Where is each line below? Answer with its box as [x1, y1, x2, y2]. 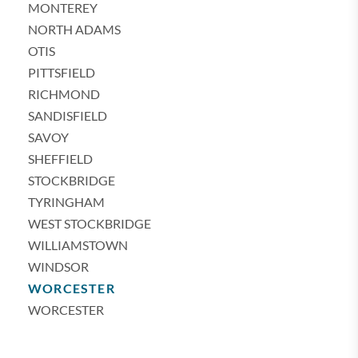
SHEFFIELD [28, 151, 93, 166]
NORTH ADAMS [28, 22, 121, 37]
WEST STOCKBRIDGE [28, 216, 151, 231]
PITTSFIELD [28, 65, 95, 80]
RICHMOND [28, 86, 100, 101]
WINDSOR [28, 259, 89, 274]
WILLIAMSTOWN [28, 237, 128, 253]
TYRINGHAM [28, 194, 105, 209]
